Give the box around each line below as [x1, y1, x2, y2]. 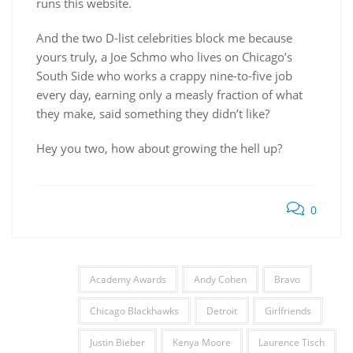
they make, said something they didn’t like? [36, 106, 269, 121]
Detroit [206, 304, 237, 318]
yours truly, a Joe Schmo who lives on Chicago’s [36, 49, 292, 65]
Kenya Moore [172, 336, 231, 349]
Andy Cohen [193, 273, 247, 286]
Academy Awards [89, 273, 166, 286]
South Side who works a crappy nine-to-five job [36, 68, 292, 84]
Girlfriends [264, 304, 311, 318]
